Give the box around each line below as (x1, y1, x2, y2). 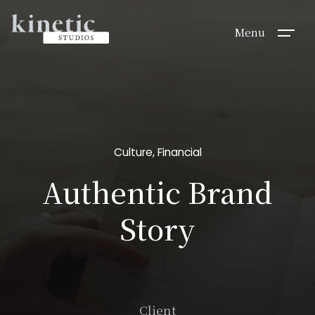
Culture (113, 145, 153, 160)
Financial (157, 145, 202, 160)
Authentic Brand (42, 172, 273, 212)
